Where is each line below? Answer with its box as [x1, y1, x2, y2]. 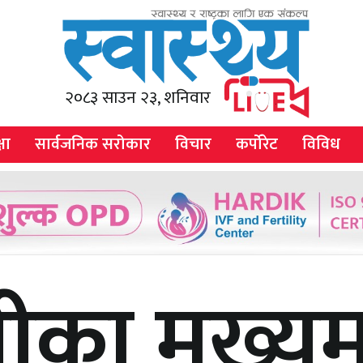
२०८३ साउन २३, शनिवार [64, 83, 211, 112]
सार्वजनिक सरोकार [35, 130, 151, 158]
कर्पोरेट [236, 130, 278, 158]
